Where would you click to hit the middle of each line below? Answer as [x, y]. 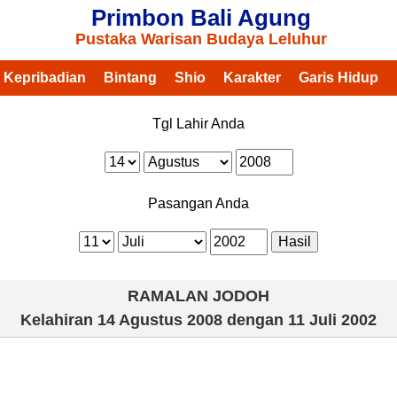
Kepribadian [44, 78]
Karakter [252, 78]
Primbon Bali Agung [201, 18]
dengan [255, 320]
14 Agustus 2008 [160, 320]
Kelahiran [59, 320]
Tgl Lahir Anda [198, 124]
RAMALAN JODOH [198, 296]
